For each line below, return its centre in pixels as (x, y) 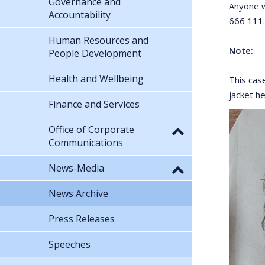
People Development (95, 53)
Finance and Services (94, 104)
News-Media (76, 168)
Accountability (80, 14)
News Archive (78, 193)
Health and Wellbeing (96, 78)
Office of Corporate (91, 129)
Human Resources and (98, 40)
